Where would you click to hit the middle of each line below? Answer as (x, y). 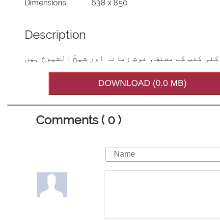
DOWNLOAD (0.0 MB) (143, 83)
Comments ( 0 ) (79, 120)
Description (55, 35)
